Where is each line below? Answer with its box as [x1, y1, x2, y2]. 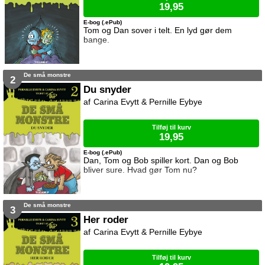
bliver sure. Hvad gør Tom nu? [83, 165, 198, 175]
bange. [83, 35, 110, 45]
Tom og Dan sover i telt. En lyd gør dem [83, 25, 232, 35]
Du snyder [83, 83, 132, 96]
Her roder [83, 214, 129, 226]
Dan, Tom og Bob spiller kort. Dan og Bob [83, 156, 239, 166]
